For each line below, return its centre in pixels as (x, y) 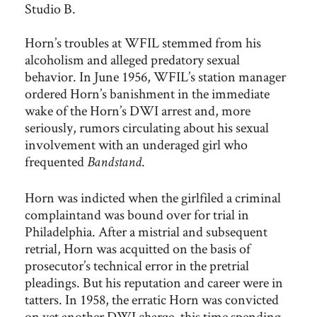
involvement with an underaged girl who (136, 144)
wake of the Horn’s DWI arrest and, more (138, 110)
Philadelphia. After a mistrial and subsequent (146, 231)
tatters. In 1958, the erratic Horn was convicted (152, 299)
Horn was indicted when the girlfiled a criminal (153, 197)
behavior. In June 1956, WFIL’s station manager (155, 76)
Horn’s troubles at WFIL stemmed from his (143, 42)
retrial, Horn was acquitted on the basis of (138, 248)
